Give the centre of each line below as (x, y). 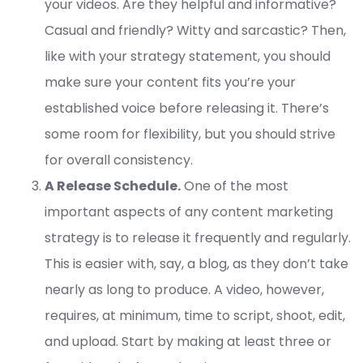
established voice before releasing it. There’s (187, 109)
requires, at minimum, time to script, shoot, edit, (195, 316)
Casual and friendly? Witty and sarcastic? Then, (195, 31)
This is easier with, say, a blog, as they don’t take (196, 264)
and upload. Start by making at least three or (188, 342)
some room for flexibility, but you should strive (190, 135)
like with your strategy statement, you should (188, 57)
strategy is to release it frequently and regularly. (198, 238)
